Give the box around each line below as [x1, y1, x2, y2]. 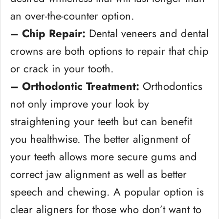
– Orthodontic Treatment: [10, 78, 139, 94]
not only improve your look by [10, 96, 149, 111]
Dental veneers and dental [86, 25, 209, 41]
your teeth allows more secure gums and [10, 149, 197, 164]
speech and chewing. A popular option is [10, 184, 204, 199]
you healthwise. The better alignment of [10, 131, 190, 147]
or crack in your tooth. [10, 61, 114, 76]
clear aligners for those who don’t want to [10, 201, 201, 217]
